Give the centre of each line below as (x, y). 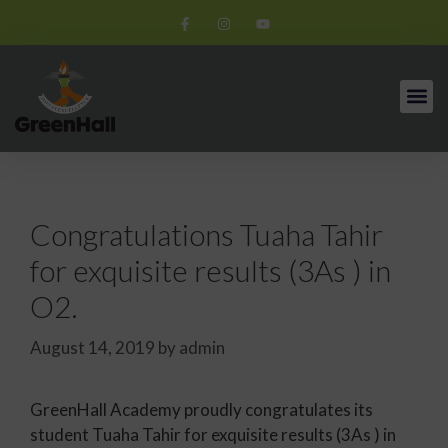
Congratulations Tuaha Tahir (206, 234)
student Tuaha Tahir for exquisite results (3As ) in (213, 434)
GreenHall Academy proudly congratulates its (201, 409)
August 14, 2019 (92, 347)
